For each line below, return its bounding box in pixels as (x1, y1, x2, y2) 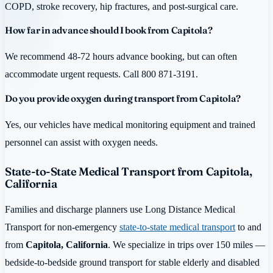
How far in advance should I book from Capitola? (5, 24, 213, 37)
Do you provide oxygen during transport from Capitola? (5, 92, 241, 104)
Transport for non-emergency (5, 221, 119, 233)
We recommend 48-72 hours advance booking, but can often (5, 51, 237, 63)
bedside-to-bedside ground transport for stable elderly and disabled (5, 256, 260, 268)
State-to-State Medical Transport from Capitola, (5, 165, 252, 179)
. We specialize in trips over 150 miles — (108, 238, 265, 250)
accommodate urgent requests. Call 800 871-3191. (5, 68, 198, 80)
